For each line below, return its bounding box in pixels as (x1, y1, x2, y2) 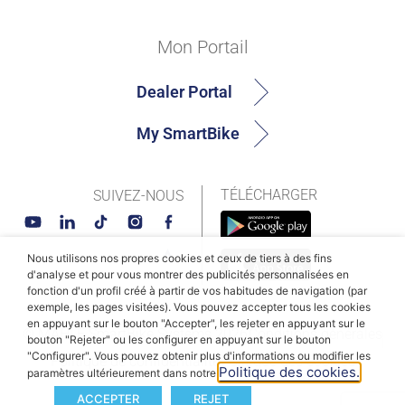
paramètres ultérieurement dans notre (27, 366, 219, 380)
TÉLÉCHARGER (221, 186, 317, 204)
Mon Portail (156, 36, 249, 59)
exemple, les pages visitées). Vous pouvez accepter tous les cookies (27, 300, 371, 314)
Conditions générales (248, 325, 382, 344)
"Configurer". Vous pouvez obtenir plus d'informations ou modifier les (27, 349, 371, 363)
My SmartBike (137, 124, 240, 144)
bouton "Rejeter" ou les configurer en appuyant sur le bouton (27, 333, 331, 346)
